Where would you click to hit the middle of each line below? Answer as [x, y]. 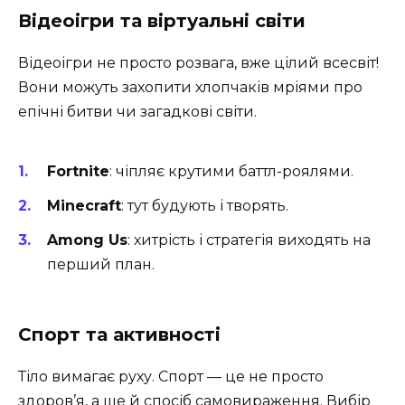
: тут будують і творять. [205, 205]
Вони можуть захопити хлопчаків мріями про [190, 88]
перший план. [101, 264]
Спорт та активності [119, 335]
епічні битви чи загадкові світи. [137, 112]
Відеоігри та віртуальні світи [162, 21]
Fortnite [78, 171]
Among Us [87, 240]
